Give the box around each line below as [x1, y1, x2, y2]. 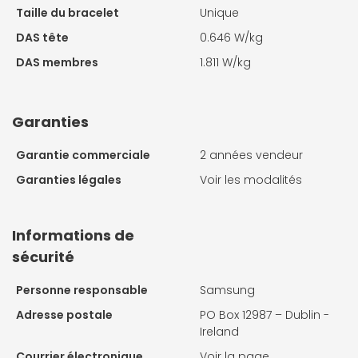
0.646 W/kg [200, 29, 263, 46]
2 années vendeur [200, 146, 303, 163]
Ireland [200, 323, 239, 340]
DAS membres [16, 54, 98, 70]
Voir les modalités [200, 171, 302, 188]
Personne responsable [16, 281, 148, 298]
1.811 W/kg [200, 54, 251, 70]
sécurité [12, 246, 74, 267]
